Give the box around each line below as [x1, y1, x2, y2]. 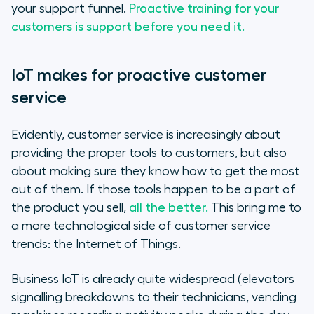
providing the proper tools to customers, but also [11, 146, 287, 160]
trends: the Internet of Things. [11, 238, 181, 251]
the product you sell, [11, 201, 129, 214]
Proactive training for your [129, 2, 279, 15]
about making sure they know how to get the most [11, 165, 300, 178]
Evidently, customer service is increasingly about [11, 128, 280, 142]
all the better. [129, 201, 208, 214]
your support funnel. [11, 2, 129, 15]
